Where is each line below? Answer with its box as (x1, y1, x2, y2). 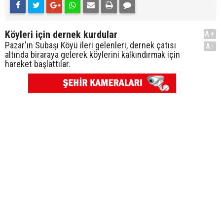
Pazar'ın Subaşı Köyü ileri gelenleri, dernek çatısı (5, 40, 176, 50)
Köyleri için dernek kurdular (5, 29, 117, 40)
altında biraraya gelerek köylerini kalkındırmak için (5, 49, 180, 60)
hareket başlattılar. (5, 59, 71, 69)
